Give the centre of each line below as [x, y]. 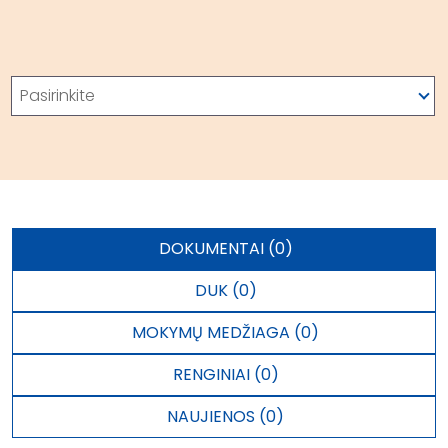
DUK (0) [225, 290]
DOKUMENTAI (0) [225, 248]
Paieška [41, 71]
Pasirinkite [57, 95]
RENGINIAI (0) [225, 374]
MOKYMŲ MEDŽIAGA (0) [226, 332]
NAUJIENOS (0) [226, 416]
